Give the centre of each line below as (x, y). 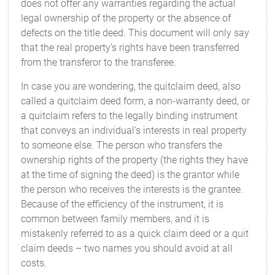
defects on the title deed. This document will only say (135, 33)
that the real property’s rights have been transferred (130, 48)
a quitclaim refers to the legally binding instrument (130, 116)
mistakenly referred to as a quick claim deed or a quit (135, 234)
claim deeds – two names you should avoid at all (127, 248)
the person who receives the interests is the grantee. (132, 189)
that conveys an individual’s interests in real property (134, 130)
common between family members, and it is (115, 219)
